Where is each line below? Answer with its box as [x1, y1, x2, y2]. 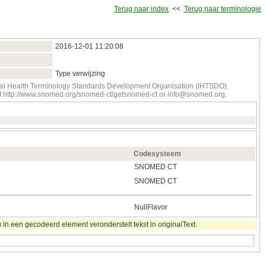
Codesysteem [134, 150, 181, 159]
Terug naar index [114, 5, 169, 13]
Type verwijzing [55, 69, 105, 78]
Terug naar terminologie [184, 5, 261, 13]
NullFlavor [134, 203, 167, 212]
